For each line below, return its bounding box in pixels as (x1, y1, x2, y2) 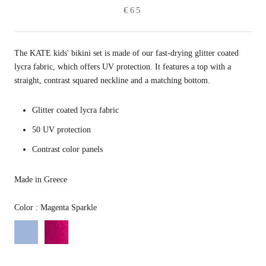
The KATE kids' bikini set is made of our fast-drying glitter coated (14, 49, 239, 58)
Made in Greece (14, 175, 67, 184)
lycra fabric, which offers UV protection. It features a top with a (14, 62, 231, 71)
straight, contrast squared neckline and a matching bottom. (14, 76, 210, 85)
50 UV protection (32, 125, 91, 135)
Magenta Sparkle (38, 202, 97, 212)
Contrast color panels (32, 145, 103, 154)
